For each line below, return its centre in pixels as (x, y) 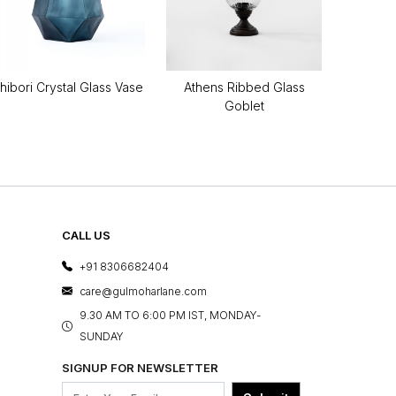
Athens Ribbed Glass (244, 87)
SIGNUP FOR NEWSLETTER (140, 368)
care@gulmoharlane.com (143, 291)
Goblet (244, 105)
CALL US (86, 235)
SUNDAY (102, 337)
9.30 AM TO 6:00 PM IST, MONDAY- (170, 316)
